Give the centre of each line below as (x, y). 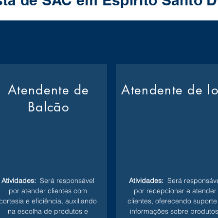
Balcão (49, 107)
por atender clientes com (48, 191)
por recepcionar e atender (175, 191)
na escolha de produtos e (48, 211)
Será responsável (65, 181)
